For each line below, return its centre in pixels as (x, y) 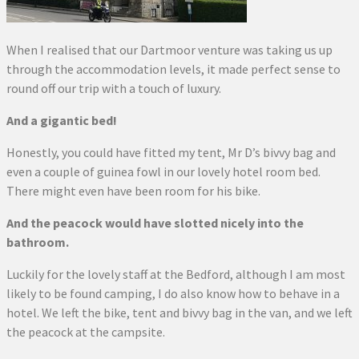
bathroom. (38, 242)
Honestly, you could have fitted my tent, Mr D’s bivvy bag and (171, 152)
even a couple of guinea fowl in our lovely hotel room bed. (163, 171)
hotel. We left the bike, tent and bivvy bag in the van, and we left (179, 313)
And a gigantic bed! (62, 120)
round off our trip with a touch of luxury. (114, 88)
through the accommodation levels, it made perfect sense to (173, 69)
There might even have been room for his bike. (133, 191)
